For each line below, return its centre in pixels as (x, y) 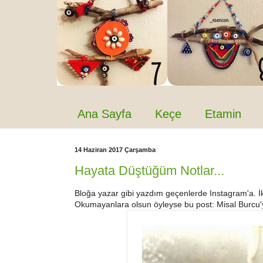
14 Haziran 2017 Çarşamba (115, 150)
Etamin (223, 114)
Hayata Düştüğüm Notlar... (149, 170)
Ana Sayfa (104, 114)
